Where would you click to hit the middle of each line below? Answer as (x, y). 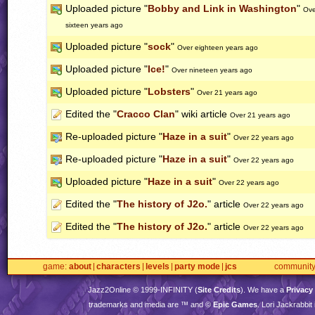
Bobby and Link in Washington (222, 9)
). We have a (263, 290)
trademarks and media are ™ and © (151, 305)
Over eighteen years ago (218, 48)
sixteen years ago (94, 25)
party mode (197, 267)
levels (157, 267)
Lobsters (169, 92)
